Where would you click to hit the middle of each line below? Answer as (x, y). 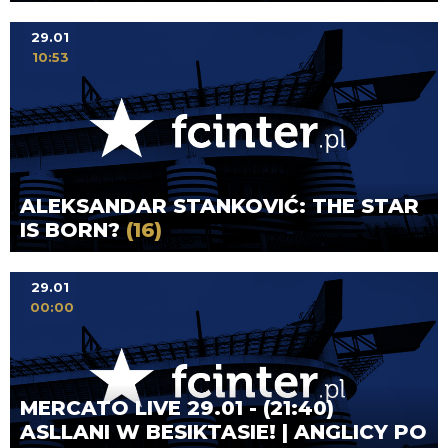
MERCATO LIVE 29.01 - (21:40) (177, 407)
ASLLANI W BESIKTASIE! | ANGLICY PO (223, 431)
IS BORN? (73, 230)
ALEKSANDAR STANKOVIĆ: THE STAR (219, 206)
